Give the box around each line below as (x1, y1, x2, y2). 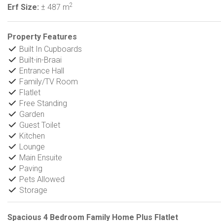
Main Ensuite (17, 153, 62, 162)
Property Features (7, 32, 77, 41)
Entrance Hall (17, 66, 64, 75)
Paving (17, 164, 42, 173)
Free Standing (17, 99, 67, 108)
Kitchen (17, 131, 45, 141)
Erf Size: (7, 2, 39, 12)
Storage (17, 185, 47, 195)
